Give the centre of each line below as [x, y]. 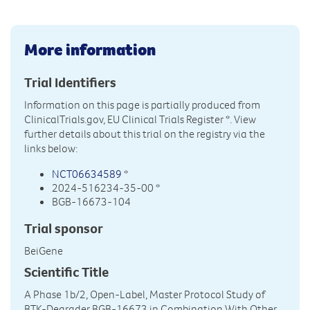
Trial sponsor [64, 228]
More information [90, 49]
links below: [51, 148]
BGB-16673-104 [91, 201]
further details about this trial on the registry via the [145, 133]
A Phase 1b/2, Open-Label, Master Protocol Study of [145, 294]
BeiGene [44, 250]
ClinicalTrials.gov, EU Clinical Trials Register [124, 119]
